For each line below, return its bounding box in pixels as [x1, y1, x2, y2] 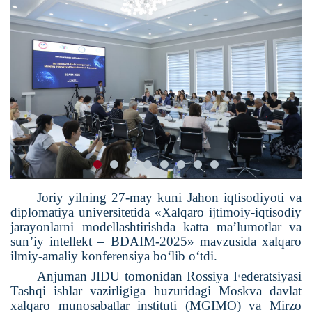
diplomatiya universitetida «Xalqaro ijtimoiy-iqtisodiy [10, 205, 302, 220]
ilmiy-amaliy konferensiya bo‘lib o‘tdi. [10, 249, 217, 264]
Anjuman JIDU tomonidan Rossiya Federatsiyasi [36, 269, 302, 284]
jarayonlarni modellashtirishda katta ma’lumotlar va [10, 219, 302, 235]
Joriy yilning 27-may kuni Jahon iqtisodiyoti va [36, 190, 302, 205]
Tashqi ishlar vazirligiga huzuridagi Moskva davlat [10, 283, 302, 299]
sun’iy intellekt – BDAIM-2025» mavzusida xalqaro [10, 234, 302, 249]
